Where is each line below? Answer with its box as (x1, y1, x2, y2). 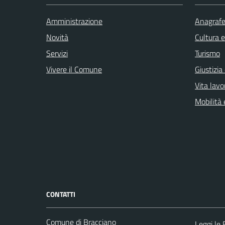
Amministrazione (46, 15, 102, 27)
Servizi (46, 47, 68, 59)
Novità (46, 31, 68, 43)
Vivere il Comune (46, 63, 102, 75)
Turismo (195, 47, 220, 59)
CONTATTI (46, 188, 75, 199)
